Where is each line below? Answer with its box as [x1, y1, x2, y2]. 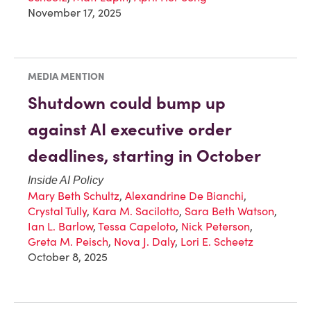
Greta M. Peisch [28, 235, 108, 249]
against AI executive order [28, 119, 231, 141]
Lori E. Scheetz [180, 235, 253, 249]
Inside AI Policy [28, 174, 103, 187]
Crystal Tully [28, 204, 87, 219]
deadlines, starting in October [28, 145, 261, 167]
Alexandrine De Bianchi [125, 189, 244, 203]
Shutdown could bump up [28, 92, 226, 115]
